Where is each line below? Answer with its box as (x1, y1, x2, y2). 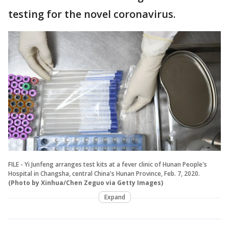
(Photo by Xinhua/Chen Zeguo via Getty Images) (8, 178, 163, 187)
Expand (104, 192, 125, 201)
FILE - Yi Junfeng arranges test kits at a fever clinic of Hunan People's (8, 159, 207, 169)
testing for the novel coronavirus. (8, 7, 176, 21)
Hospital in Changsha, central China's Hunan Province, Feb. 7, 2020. (8, 169, 200, 178)
